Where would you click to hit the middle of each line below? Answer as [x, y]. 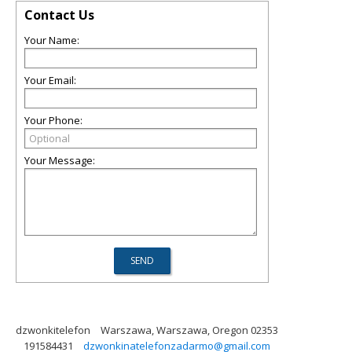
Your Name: [52, 40]
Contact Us [59, 15]
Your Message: [60, 160]
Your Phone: [53, 120]
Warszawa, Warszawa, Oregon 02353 [189, 330]
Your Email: [50, 80]
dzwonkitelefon [53, 330]
